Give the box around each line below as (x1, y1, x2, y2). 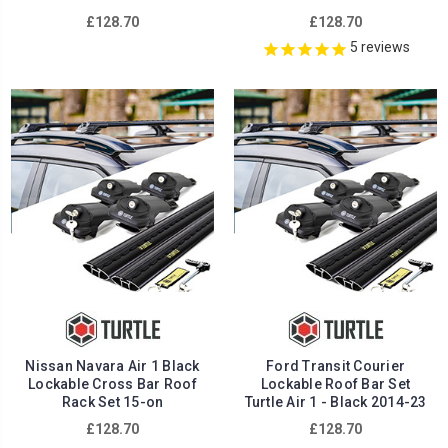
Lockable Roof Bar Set (260, 376, 411, 393)
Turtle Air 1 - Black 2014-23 (244, 394, 427, 411)
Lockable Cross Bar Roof (28, 376, 197, 393)
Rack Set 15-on (61, 394, 164, 411)
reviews (357, 39, 410, 56)
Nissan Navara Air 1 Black (25, 358, 200, 375)
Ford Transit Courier (266, 358, 405, 375)
